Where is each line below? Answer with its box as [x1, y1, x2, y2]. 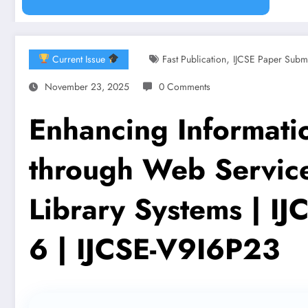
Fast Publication [162, 52, 226, 66]
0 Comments [159, 79, 210, 93]
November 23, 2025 [45, 79, 129, 93]
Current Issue [49, 52, 108, 66]
